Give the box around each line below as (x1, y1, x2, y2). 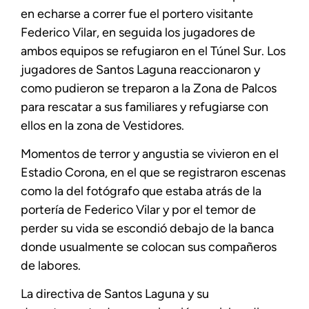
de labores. (21, 257, 81, 273)
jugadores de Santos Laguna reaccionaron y (21, 61, 260, 77)
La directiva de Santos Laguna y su (21, 286, 209, 302)
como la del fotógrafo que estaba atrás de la (21, 183, 261, 199)
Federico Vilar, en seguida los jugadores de (21, 24, 255, 40)
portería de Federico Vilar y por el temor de (21, 201, 256, 217)
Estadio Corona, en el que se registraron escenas (21, 164, 286, 180)
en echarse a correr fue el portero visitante (21, 6, 253, 21)
